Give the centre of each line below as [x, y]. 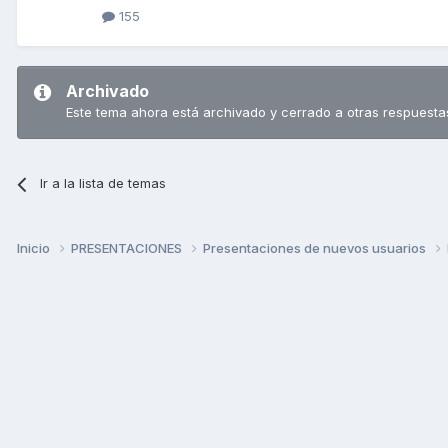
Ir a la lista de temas [103, 183]
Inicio [35, 247]
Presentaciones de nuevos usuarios [316, 247]
